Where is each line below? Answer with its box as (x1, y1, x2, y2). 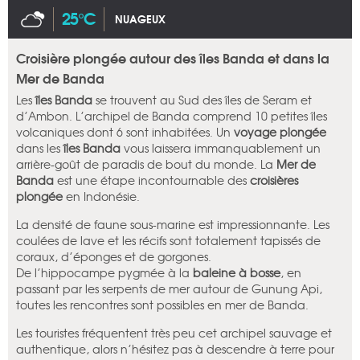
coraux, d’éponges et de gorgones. (16, 248, 211, 265)
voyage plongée (234, 124, 326, 141)
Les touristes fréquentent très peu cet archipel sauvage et (16, 325, 332, 342)
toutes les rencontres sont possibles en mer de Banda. (16, 297, 309, 313)
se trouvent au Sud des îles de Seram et (92, 92, 312, 108)
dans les (16, 140, 63, 157)
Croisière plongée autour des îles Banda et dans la (16, 47, 329, 68)
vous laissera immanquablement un (121, 140, 321, 157)
